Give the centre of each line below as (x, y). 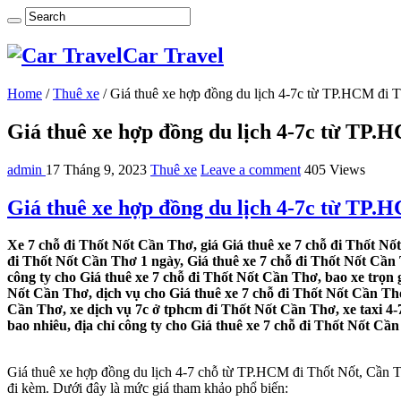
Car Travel (173, 55)
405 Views (335, 169)
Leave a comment (251, 169)
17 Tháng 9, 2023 (96, 169)
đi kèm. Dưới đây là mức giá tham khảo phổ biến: (148, 388)
